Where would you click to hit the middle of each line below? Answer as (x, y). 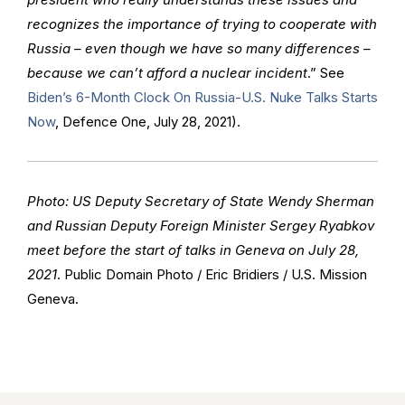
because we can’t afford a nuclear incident (167, 72)
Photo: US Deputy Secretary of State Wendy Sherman (201, 201)
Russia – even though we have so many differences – (199, 48)
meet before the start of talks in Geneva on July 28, (193, 250)
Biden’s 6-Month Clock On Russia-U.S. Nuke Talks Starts (202, 97)
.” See (326, 72)
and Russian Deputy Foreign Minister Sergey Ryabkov (201, 225)
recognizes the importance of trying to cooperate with (202, 24)
